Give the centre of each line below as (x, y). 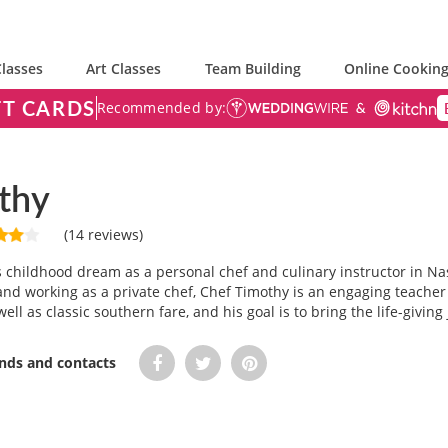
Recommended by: (161, 107)
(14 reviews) (101, 234)
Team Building (252, 68)
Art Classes (124, 68)
